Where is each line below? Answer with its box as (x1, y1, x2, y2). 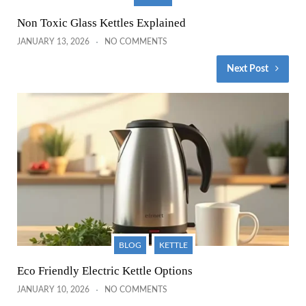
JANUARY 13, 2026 (17, 37, 89, 46)
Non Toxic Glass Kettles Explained (17, 16, 186, 29)
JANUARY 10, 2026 (17, 285, 89, 294)
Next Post (227, 64, 268, 74)
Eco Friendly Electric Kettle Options (17, 264, 193, 277)
